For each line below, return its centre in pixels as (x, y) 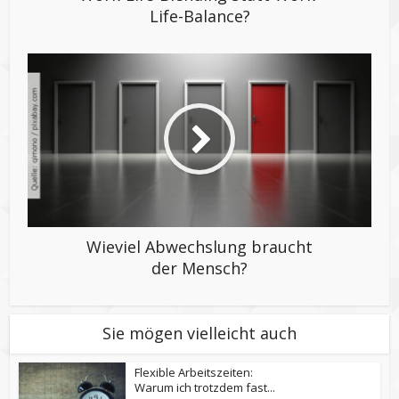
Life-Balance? (199, 16)
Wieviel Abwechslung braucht (199, 246)
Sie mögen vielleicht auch (199, 333)
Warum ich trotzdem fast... (205, 387)
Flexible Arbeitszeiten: (194, 372)
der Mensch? (199, 268)
